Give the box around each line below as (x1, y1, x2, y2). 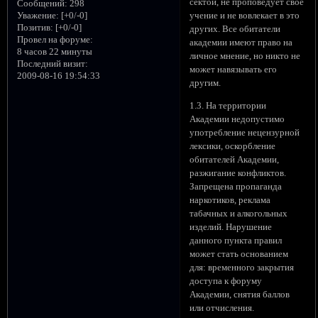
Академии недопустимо (190, 114, 285, 124)
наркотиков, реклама (190, 194, 271, 205)
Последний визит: (16, 58, 88, 69)
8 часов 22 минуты (16, 46, 92, 57)
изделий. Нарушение (190, 221, 273, 232)
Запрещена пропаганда (190, 181, 283, 192)
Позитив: (16, 22, 53, 33)
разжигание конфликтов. (190, 168, 287, 178)
